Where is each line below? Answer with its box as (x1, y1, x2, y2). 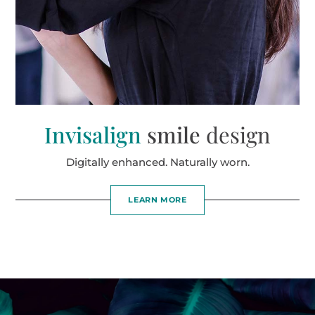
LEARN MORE (128, 194, 187, 205)
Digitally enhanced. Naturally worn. (65, 155, 250, 169)
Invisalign (44, 119, 141, 149)
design (206, 119, 271, 149)
